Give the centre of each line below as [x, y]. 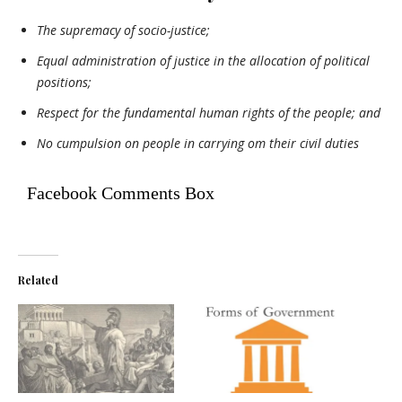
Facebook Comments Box [121, 192]
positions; [64, 82]
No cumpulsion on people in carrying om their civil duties [198, 143]
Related [38, 280]
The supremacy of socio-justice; [123, 30]
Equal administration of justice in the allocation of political [203, 60]
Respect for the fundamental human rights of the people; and [209, 112]
